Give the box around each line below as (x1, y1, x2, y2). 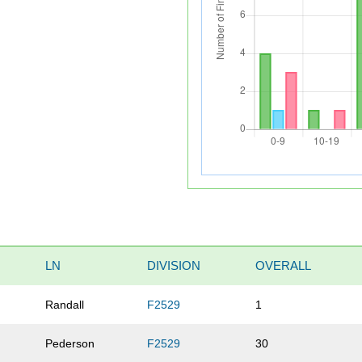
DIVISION (147, 259, 201, 273)
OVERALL (255, 259, 312, 273)
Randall (45, 298, 85, 312)
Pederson (45, 337, 95, 351)
